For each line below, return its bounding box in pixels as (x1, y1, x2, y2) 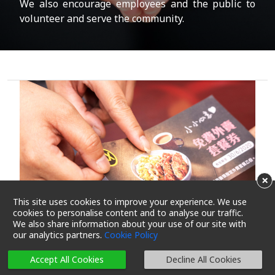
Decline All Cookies (165, 254, 241, 265)
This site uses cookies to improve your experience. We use (12, 196, 247, 207)
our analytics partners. (12, 229, 104, 241)
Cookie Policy (104, 229, 158, 241)
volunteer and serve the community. (20, 12, 184, 25)
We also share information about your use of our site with (12, 218, 246, 230)
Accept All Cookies (30, 254, 104, 265)
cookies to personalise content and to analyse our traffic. (12, 207, 243, 219)
